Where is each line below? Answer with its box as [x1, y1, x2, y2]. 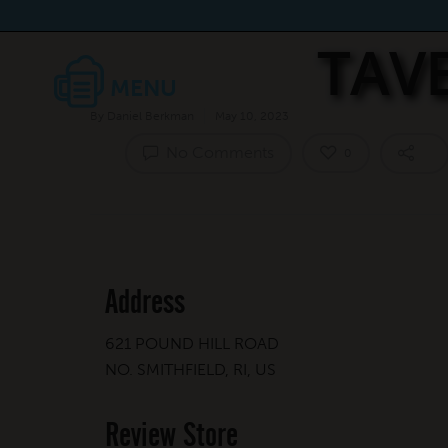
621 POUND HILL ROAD [105, 333, 279, 353]
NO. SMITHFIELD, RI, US [105, 359, 276, 379]
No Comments [162, 143, 274, 162]
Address [105, 281, 185, 322]
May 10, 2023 [215, 109, 289, 123]
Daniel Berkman [107, 109, 194, 123]
